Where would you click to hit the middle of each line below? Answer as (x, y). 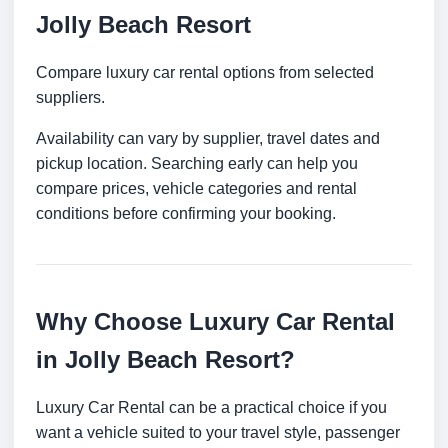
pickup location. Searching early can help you (197, 164)
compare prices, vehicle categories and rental (196, 189)
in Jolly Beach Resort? (165, 360)
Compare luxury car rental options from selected (205, 73)
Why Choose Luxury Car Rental (215, 322)
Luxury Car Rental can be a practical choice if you (211, 408)
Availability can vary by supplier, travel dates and (208, 139)
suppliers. (70, 98)
